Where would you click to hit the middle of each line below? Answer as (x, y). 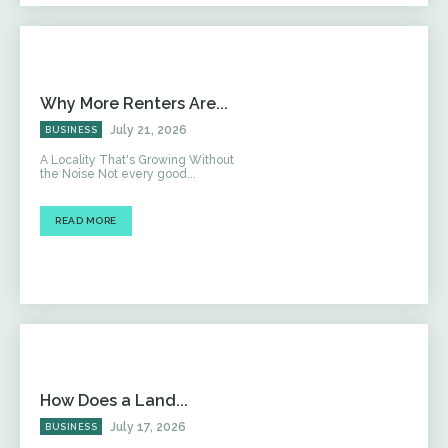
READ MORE (86, 220)
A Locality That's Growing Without (137, 159)
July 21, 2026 (148, 129)
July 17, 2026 (148, 427)
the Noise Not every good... (118, 173)
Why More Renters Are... (134, 103)
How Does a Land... (114, 401)
